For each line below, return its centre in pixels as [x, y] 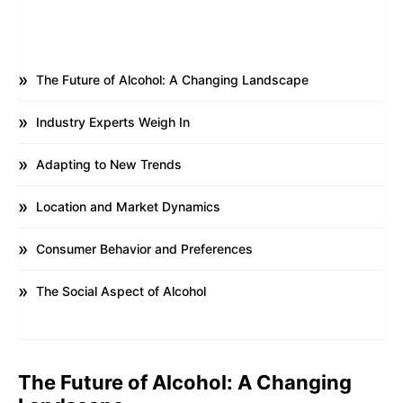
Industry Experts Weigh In [113, 121]
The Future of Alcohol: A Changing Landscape [172, 79]
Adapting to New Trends [109, 164]
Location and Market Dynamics [128, 206]
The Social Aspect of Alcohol [121, 291]
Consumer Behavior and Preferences [144, 248]
